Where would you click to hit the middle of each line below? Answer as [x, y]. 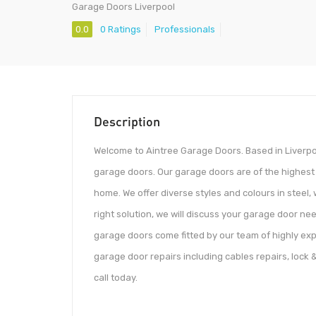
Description [127, 122]
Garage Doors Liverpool [123, 7]
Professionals [185, 30]
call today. [116, 278]
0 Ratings [121, 30]
